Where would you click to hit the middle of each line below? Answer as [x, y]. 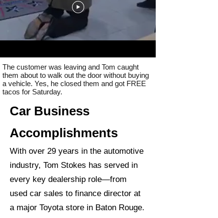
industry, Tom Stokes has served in [74, 165]
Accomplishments [64, 133]
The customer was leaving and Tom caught [71, 67]
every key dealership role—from [68, 179]
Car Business [50, 111]
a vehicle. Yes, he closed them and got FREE [74, 83]
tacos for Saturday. [33, 92]
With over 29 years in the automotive [77, 151]
